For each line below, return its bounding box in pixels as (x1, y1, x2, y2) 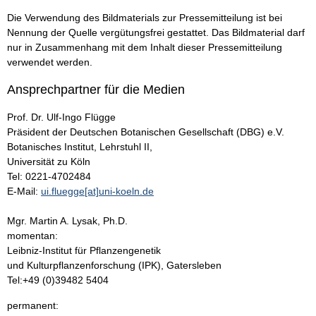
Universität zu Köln (7, 156, 90, 168)
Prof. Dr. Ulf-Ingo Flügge (7, 111, 116, 123)
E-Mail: (7, 186, 41, 197)
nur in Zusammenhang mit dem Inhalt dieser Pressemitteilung (7, 42, 282, 54)
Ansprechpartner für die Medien (7, 83, 185, 97)
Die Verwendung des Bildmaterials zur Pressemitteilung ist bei (7, 12, 282, 24)
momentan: (7, 230, 58, 242)
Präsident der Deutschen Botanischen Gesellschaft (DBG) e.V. (7, 126, 284, 138)
